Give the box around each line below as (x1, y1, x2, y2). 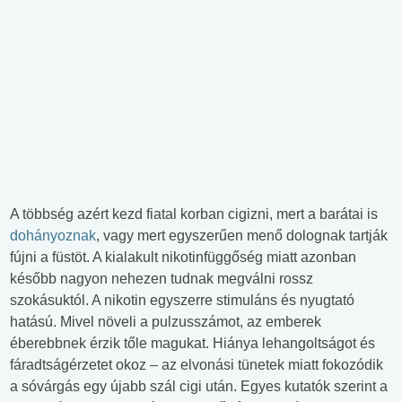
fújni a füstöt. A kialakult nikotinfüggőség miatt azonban (10, 249, 356, 266)
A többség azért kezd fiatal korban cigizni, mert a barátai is (10, 206, 378, 223)
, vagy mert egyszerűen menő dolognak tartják (96, 228, 388, 244)
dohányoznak (10, 228, 96, 244)
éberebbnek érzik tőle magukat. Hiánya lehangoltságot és (10, 336, 375, 352)
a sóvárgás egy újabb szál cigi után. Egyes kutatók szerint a (10, 379, 388, 395)
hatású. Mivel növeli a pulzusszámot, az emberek (10, 314, 321, 330)
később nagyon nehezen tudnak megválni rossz (10, 271, 313, 287)
